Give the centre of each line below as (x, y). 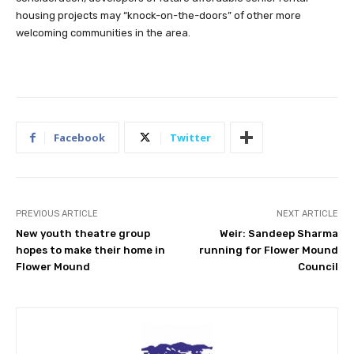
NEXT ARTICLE (307, 214)
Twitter (190, 138)
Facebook (79, 138)
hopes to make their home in (90, 250)
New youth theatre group (83, 234)
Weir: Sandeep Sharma (279, 234)
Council (318, 267)
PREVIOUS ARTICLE (57, 214)
